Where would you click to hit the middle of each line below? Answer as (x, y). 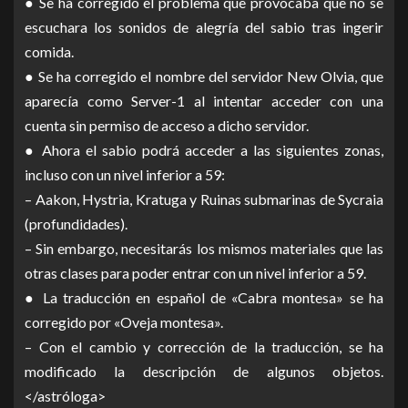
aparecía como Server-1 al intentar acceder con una (204, 101)
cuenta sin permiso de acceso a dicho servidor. (167, 126)
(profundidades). (76, 224)
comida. (49, 52)
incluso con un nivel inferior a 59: (125, 175)
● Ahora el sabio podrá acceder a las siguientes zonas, (204, 150)
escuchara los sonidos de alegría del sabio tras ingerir (204, 27)
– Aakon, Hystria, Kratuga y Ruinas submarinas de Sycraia (204, 199)
